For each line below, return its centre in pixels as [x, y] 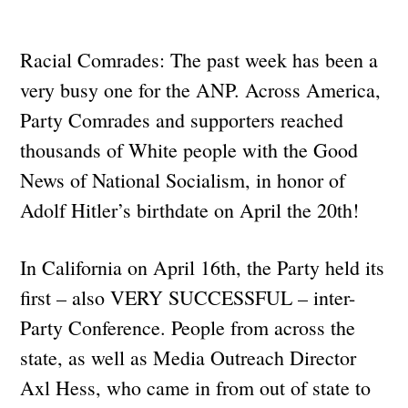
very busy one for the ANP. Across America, [201, 89]
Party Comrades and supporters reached [182, 119]
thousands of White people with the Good [189, 149]
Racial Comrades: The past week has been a [199, 59]
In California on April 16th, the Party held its [203, 267]
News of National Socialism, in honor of [183, 179]
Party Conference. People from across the [188, 327]
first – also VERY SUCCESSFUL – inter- [188, 297]
